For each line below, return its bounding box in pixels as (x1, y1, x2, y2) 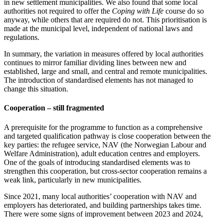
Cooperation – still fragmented (4, 104, 104, 112)
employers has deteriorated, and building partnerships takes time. (4, 200, 201, 209)
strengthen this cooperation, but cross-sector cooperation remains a (4, 166, 207, 175)
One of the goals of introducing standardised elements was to (4, 158, 190, 166)
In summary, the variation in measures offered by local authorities (4, 50, 203, 58)
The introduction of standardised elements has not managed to (4, 76, 193, 84)
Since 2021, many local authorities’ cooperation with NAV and (4, 192, 197, 200)
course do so (163, 7, 204, 15)
